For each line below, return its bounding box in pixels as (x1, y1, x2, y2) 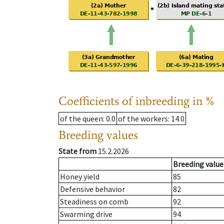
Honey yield (60, 171, 99, 182)
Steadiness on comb (60, 196, 128, 207)
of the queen (60, 113, 103, 124)
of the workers (118, 113, 168, 124)
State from (58, 146, 96, 156)
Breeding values (58, 127, 138, 142)
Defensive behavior (60, 184, 125, 194)
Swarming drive (60, 209, 112, 219)
